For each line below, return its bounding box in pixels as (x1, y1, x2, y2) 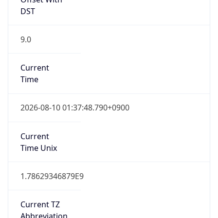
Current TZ (20, 163, 60, 174)
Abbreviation (20, 175, 68, 186)
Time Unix (20, 106, 57, 117)
